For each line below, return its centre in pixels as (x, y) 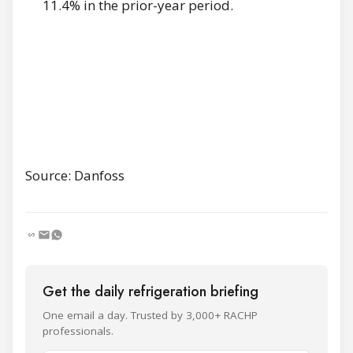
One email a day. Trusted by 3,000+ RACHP (150, 315)
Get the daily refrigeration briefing (150, 291)
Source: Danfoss (75, 175)
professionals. (78, 331)
